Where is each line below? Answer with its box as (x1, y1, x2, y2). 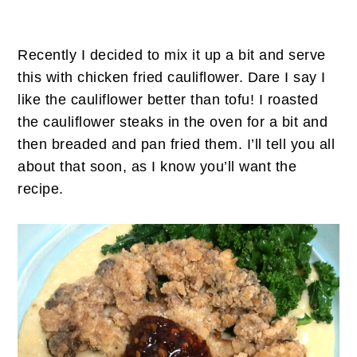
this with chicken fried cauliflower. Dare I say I (18, 69, 326, 86)
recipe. (18, 181, 64, 198)
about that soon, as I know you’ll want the (18, 159, 297, 175)
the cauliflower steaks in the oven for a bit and (18, 114, 328, 131)
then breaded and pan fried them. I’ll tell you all (18, 136, 335, 153)
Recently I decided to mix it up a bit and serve (18, 47, 326, 64)
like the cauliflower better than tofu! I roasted (18, 92, 319, 108)
